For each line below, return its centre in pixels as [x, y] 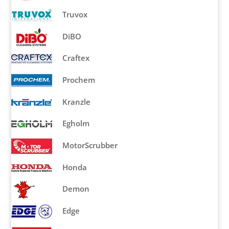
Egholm [76, 124]
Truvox [75, 14]
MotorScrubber [90, 146]
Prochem [79, 80]
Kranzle [77, 102]
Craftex [76, 58]
